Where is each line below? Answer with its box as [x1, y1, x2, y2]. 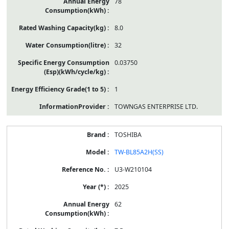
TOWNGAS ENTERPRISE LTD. [114, 102, 198, 111]
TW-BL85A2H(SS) [114, 147, 164, 156]
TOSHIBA [114, 130, 142, 139]
